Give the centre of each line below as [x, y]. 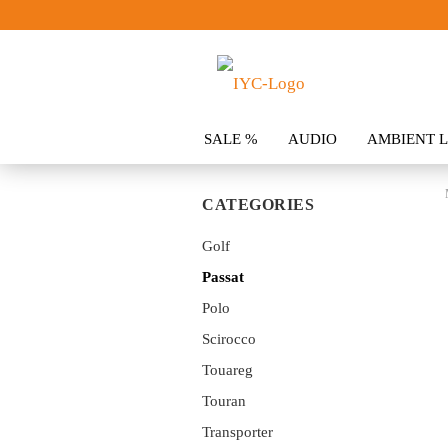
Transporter [237, 432]
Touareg [227, 370]
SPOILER [341, 179]
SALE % [231, 139]
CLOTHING [242, 179]
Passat [223, 277]
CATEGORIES [258, 204]
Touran [224, 401]
